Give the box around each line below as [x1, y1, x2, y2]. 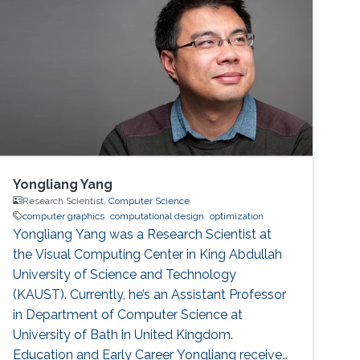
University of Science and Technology [13, 266, 237, 282]
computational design [110, 210, 205, 222]
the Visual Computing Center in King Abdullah [13, 246, 283, 262]
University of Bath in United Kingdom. [13, 326, 234, 342]
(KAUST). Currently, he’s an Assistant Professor [13, 286, 287, 302]
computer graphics [22, 210, 105, 222]
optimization [210, 210, 264, 222]
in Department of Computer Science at [13, 306, 243, 322]
